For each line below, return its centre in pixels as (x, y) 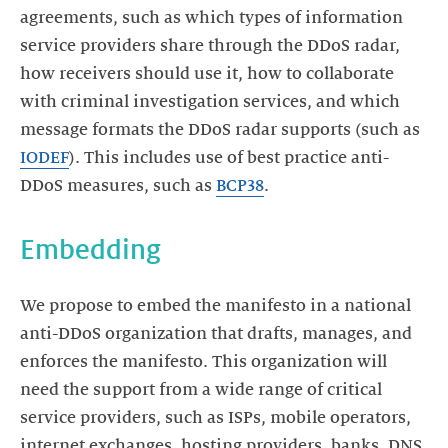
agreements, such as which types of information (211, 18)
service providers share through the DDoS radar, (210, 46)
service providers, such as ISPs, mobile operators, (215, 418)
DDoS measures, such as (118, 186)
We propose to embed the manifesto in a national (215, 306)
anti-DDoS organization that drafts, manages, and (216, 334)
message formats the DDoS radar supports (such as (220, 130)
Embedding (90, 250)
